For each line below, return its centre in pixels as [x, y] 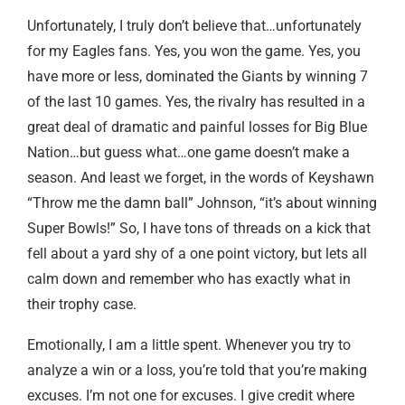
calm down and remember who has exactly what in [189, 278]
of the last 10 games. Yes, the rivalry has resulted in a [196, 101]
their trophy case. [82, 304]
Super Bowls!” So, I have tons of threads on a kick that [199, 228]
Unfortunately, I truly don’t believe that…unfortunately [194, 25]
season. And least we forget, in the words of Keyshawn [201, 177]
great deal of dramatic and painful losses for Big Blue [197, 127]
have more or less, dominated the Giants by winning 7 [198, 76]
